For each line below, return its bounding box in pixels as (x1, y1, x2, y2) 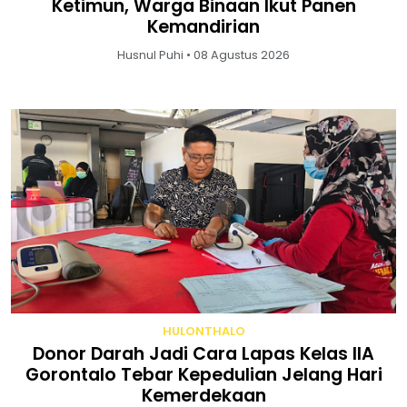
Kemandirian (147, 15, 260, 40)
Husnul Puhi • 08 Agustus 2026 (117, 47, 290, 64)
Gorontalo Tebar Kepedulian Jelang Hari (25, 362, 382, 388)
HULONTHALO (162, 323, 245, 340)
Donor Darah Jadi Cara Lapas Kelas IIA (33, 342, 374, 367)
